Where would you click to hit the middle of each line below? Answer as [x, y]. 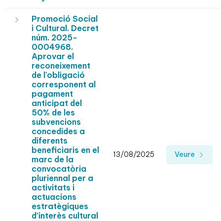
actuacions [54, 197]
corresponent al [64, 85]
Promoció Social [65, 19]
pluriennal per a [62, 178]
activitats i [53, 188]
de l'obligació [58, 75]
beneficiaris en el [65, 150]
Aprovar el [53, 56]
